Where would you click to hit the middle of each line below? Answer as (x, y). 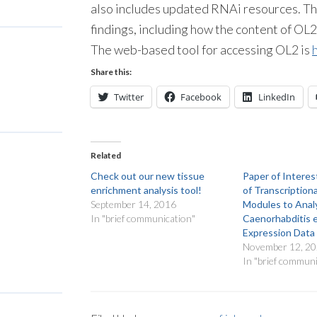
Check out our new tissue (148, 176)
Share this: (111, 72)
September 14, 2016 (133, 204)
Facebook (201, 97)
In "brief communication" (143, 218)
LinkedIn (277, 97)
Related (106, 155)
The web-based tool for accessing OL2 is (201, 50)
